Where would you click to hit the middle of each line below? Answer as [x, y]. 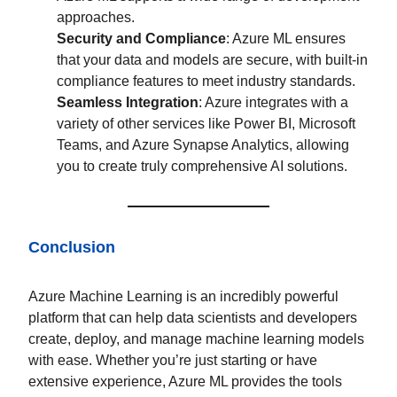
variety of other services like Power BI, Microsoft [206, 123]
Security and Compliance [141, 38]
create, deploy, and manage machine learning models [196, 339]
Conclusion [72, 247]
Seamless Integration [128, 102]
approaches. [96, 17]
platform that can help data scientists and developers [193, 317]
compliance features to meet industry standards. [206, 81]
